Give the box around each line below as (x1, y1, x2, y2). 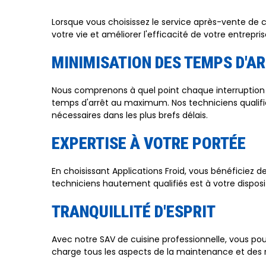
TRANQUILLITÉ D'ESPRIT (52, 202, 216, 221)
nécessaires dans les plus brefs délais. (52, 109, 208, 121)
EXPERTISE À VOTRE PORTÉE (52, 134, 246, 153)
